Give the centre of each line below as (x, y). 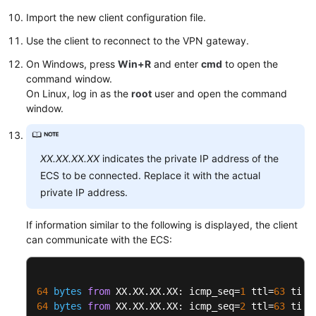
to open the (250, 63)
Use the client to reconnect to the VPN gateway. (138, 40)
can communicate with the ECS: (99, 239)
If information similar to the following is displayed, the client (162, 224)
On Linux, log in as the (79, 93)
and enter (176, 63)
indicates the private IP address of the (189, 158)
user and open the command (219, 93)
